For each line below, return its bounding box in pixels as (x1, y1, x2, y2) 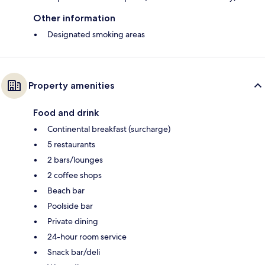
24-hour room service (47, 231, 127, 242)
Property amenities (28, 79, 114, 91)
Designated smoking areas (47, 28, 145, 40)
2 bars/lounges (47, 154, 103, 165)
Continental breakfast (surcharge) (47, 123, 170, 134)
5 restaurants (47, 138, 95, 150)
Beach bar (47, 185, 85, 196)
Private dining (47, 215, 98, 227)
